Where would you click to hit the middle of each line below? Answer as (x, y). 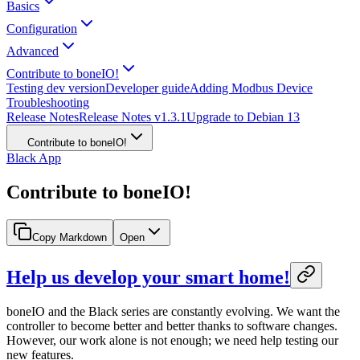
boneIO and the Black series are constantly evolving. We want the (173, 311)
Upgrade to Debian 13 (243, 117)
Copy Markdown (70, 237)
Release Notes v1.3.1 (133, 117)
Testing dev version (56, 88)
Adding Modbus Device (251, 88)
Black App (34, 158)
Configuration (42, 29)
